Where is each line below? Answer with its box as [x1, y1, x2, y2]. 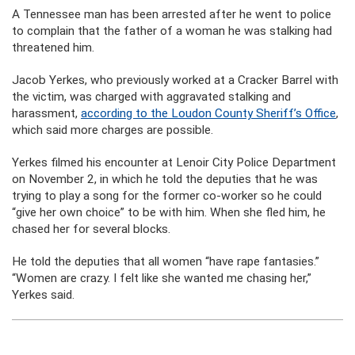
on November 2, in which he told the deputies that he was [12, 172, 318, 186]
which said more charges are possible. [12, 123, 213, 137]
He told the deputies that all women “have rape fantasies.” [12, 254, 319, 269]
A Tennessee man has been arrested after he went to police [12, 7, 331, 21]
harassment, [12, 106, 81, 120]
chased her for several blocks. [12, 222, 170, 236]
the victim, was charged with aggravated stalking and [12, 90, 291, 104]
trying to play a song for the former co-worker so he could [12, 189, 322, 203]
